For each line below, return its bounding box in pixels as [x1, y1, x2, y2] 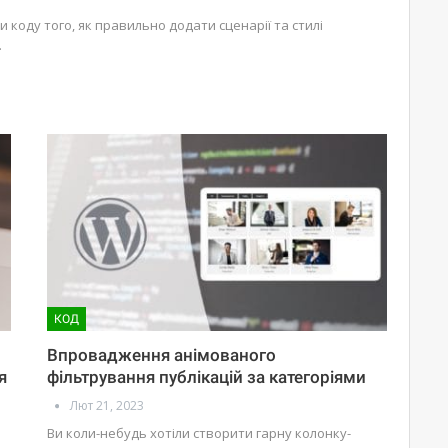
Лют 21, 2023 [70, 396, 145, 414]
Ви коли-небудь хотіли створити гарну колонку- [47, 423, 352, 442]
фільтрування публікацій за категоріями [47, 366, 367, 387]
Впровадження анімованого [47, 344, 277, 365]
